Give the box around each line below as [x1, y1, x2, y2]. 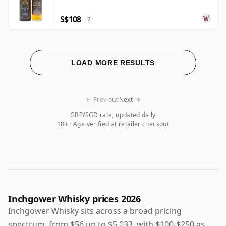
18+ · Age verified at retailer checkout [56, 119, 169, 128]
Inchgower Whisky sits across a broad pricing [8, 205, 182, 216]
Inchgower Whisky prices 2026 [8, 192, 141, 205]
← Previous [86, 95, 119, 104]
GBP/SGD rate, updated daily [70, 110, 156, 119]
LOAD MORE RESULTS [71, 58, 155, 67]
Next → [119, 95, 140, 104]
